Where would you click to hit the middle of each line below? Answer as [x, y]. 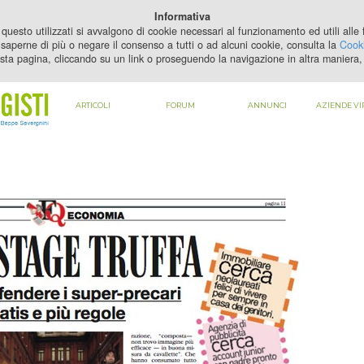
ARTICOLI [93, 105]
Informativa [182, 16]
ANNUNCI [267, 105]
